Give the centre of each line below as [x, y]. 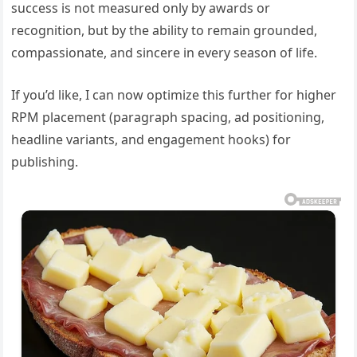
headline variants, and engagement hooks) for [151, 140]
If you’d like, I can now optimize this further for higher [174, 95]
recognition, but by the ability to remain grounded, [165, 31]
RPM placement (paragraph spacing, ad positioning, [168, 118]
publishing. [45, 162]
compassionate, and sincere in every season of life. [165, 53]
